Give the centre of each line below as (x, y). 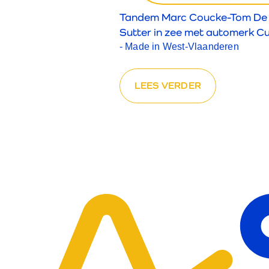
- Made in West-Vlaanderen (179, 46)
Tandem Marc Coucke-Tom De (193, 17)
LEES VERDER (168, 85)
